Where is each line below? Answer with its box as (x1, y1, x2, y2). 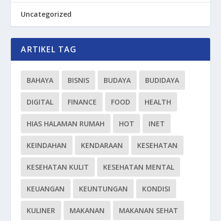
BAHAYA (27, 75, 54, 85)
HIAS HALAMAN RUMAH (27, 119, 105, 129)
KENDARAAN (81, 141, 123, 150)
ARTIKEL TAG (21, 44, 77, 55)
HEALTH (145, 97, 172, 107)
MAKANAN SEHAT (119, 206, 179, 216)
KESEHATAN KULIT (27, 162, 89, 172)
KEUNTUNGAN (79, 184, 128, 194)
